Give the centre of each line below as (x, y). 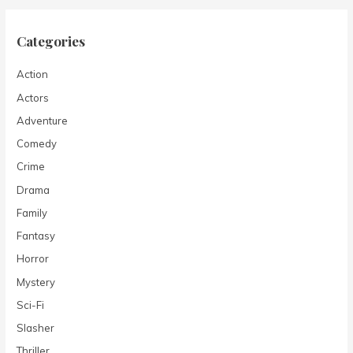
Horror (33, 259)
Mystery (36, 282)
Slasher (36, 327)
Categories (51, 41)
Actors (33, 97)
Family (32, 212)
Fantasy (36, 236)
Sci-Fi (31, 305)
